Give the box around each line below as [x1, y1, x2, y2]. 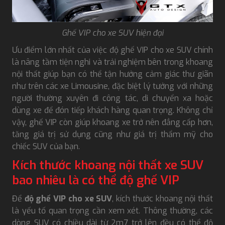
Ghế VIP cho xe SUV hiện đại [62, 27, 163, 38]
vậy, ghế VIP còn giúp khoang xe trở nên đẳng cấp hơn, [12, 117, 213, 128]
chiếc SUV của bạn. [12, 141, 82, 152]
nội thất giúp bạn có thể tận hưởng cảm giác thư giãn [12, 68, 213, 79]
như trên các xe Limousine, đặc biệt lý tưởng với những [12, 80, 213, 91]
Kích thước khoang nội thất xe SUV [12, 157, 203, 173]
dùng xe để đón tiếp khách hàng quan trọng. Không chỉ [12, 104, 213, 116]
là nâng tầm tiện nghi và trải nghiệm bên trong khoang [12, 56, 213, 67]
